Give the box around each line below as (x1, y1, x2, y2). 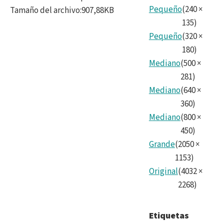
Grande (148, 138, 175, 150)
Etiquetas (148, 209, 189, 222)
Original (148, 165, 178, 177)
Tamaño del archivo (10, 4, 80, 16)
